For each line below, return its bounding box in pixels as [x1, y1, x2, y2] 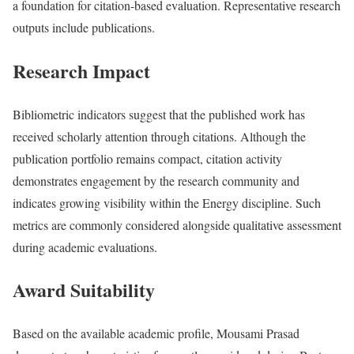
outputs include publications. [13, 18, 155, 36]
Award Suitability [13, 276, 155, 304]
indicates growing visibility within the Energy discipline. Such [13, 194, 321, 211]
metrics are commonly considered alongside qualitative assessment [13, 216, 341, 233]
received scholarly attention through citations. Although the [13, 127, 306, 145]
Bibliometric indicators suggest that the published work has [13, 105, 305, 122]
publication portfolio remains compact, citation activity [13, 149, 282, 167]
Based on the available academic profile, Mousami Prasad [13, 325, 299, 342]
